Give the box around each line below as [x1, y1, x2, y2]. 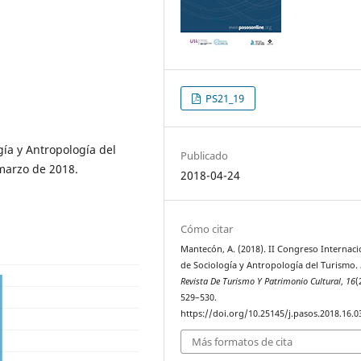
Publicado [180, 147, 229, 163]
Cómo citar [180, 221, 234, 236]
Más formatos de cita [192, 334, 293, 350]
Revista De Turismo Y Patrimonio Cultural [180, 275, 342, 287]
